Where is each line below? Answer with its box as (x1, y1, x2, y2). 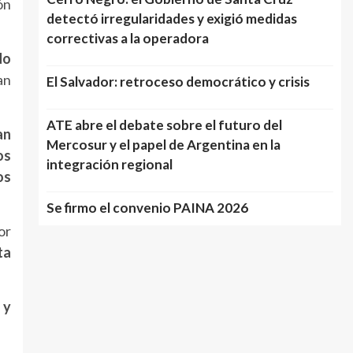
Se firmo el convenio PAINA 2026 (46, 199, 248, 216)
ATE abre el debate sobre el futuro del (46, 117, 282, 133)
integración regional (46, 156, 173, 173)
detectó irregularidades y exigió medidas (46, 10, 297, 27)
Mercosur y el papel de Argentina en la (46, 136, 281, 153)
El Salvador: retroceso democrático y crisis (46, 73, 310, 90)
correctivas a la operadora (46, 30, 209, 46)
